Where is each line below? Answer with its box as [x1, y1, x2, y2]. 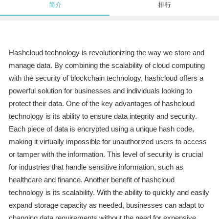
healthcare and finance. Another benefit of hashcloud [8, 175, 175, 184]
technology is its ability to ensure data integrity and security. [8, 112, 197, 121]
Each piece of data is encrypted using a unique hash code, [8, 125, 194, 133]
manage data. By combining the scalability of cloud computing [8, 61, 205, 70]
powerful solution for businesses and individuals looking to [8, 87, 192, 95]
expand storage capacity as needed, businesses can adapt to [8, 201, 204, 210]
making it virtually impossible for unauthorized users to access [8, 137, 207, 146]
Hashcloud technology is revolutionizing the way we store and [8, 48, 204, 57]
